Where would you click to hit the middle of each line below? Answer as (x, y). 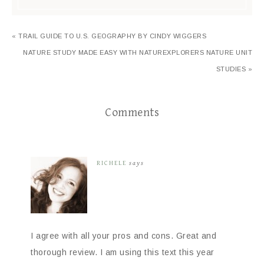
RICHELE (112, 163)
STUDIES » (234, 69)
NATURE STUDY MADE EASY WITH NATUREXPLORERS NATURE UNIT (138, 53)
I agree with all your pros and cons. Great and (123, 236)
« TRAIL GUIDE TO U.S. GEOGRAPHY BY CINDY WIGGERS (109, 36)
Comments (132, 113)
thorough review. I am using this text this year (123, 253)
